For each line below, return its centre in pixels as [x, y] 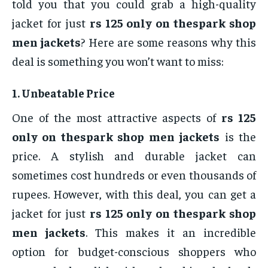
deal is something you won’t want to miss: [118, 61]
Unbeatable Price [68, 93]
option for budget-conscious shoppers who [134, 251]
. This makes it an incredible [171, 232]
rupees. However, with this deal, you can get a [134, 194]
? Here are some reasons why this [169, 42]
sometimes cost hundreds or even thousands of [134, 175]
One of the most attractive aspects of [117, 117]
